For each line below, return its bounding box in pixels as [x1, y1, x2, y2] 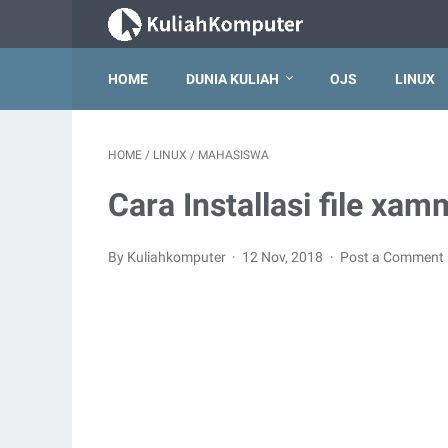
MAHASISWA [198, 148, 269, 162]
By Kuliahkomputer [108, 249, 229, 265]
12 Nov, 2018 [242, 249, 327, 265]
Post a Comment [339, 249, 444, 265]
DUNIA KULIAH [186, 71, 279, 87]
